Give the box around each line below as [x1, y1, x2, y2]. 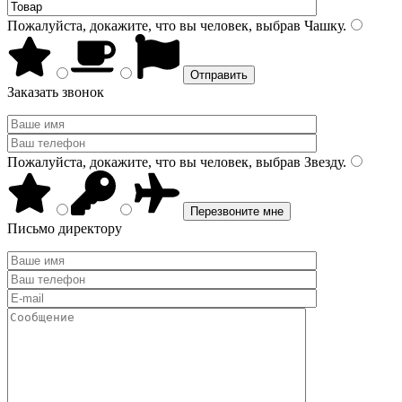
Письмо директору [7, 221, 122, 236]
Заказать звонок [7, 84, 104, 100]
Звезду [301, 154, 343, 170]
